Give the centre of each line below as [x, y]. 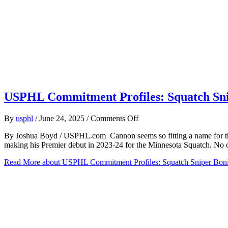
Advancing [156, 182]
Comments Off [115, 119]
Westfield [153, 201]
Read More [22, 162]
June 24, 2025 [63, 119]
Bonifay [151, 173]
